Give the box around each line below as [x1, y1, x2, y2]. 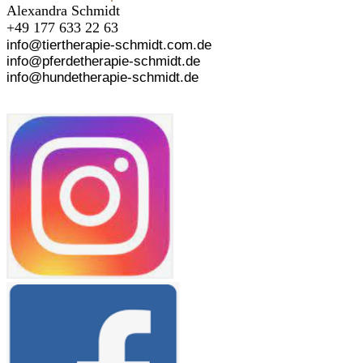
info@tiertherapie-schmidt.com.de [6, 37, 211, 53]
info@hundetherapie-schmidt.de [6, 70, 199, 86]
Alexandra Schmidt [6, 2, 120, 19]
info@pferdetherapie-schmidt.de [6, 53, 200, 70]
